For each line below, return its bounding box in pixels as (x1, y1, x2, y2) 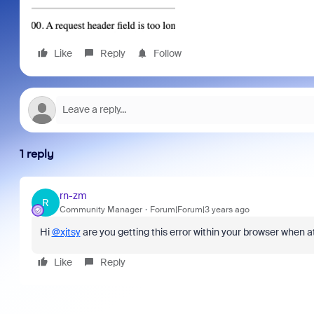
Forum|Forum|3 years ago (149, 204, 250, 216)
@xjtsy (51, 225, 81, 238)
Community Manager (59, 204, 142, 216)
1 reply (19, 146, 54, 161)
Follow (153, 46, 182, 60)
